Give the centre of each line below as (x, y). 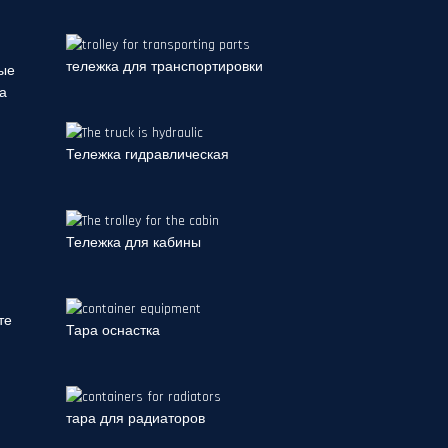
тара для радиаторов (135, 419)
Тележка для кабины (133, 243)
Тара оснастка (113, 331)
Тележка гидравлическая (147, 155)
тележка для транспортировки (164, 67)
